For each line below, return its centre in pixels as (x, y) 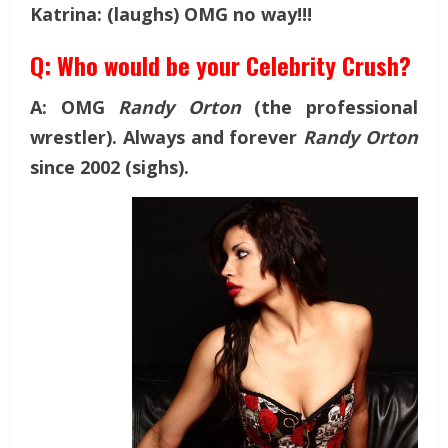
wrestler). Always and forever (167, 136)
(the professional (336, 106)
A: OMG (74, 106)
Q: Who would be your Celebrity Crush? (220, 64)
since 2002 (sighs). (109, 166)
